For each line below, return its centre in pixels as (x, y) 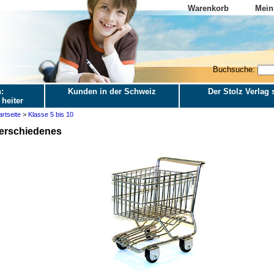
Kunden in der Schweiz (112, 91)
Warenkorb (208, 8)
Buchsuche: (235, 69)
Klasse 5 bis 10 (50, 114)
